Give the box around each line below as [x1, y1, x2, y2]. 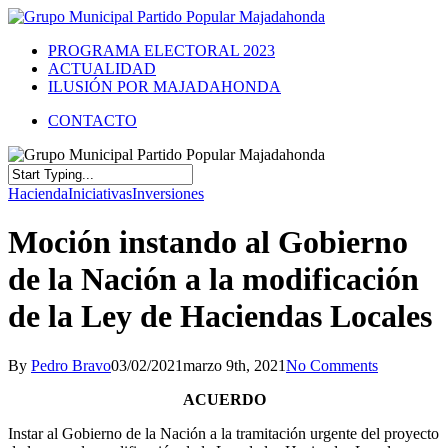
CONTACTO [48, 112, 137, 129]
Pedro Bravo [31, 356, 111, 374]
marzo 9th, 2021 [183, 356, 286, 374]
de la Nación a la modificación [8, 261, 419, 298]
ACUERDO [182, 390, 266, 408]
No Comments [286, 356, 378, 374]
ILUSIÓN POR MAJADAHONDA [48, 78, 281, 95]
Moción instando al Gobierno [8, 224, 408, 261]
